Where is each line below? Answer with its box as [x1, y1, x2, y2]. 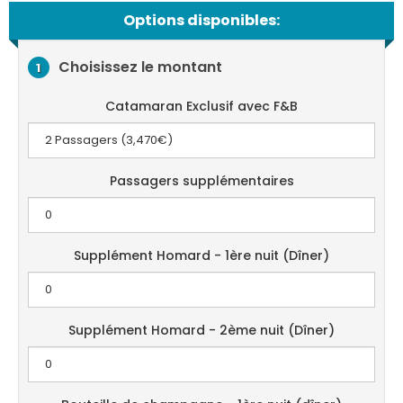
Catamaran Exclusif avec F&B [105, 97, 298, 115]
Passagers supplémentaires [109, 172, 294, 190]
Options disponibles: [123, 10, 280, 31]
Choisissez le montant [58, 56, 222, 77]
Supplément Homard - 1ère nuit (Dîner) [74, 246, 329, 264]
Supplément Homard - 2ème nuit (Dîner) [68, 321, 335, 339]
